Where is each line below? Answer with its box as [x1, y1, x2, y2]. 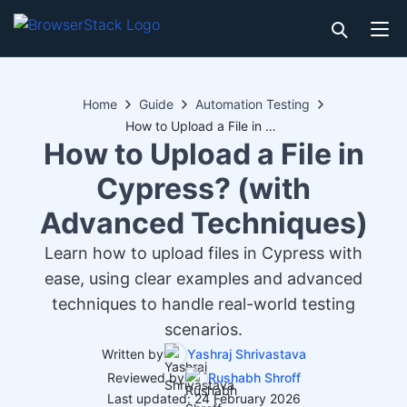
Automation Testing [195, 96, 310, 112]
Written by [101, 346, 164, 362]
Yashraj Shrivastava [186, 346, 306, 362]
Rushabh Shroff [207, 370, 301, 385]
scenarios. [164, 320, 243, 339]
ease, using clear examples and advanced [45, 269, 362, 288]
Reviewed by [106, 370, 184, 385]
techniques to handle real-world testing [52, 294, 355, 313]
